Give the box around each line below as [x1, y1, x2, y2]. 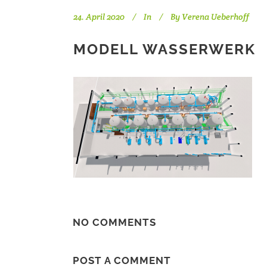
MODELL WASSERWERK [73, 41, 256, 58]
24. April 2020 [73, 11, 125, 22]
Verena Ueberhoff [182, 11, 249, 22]
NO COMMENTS [73, 216, 156, 228]
